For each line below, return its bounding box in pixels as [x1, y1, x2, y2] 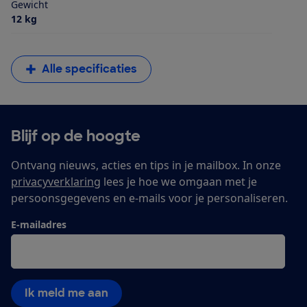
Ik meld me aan [25, 285, 108, 300]
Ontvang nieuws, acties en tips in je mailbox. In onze [11, 157, 281, 173]
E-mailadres [11, 217, 66, 231]
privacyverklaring [11, 173, 101, 189]
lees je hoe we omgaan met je [101, 173, 257, 189]
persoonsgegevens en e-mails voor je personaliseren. [11, 190, 288, 206]
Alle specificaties [42, 61, 137, 76]
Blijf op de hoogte [11, 125, 140, 146]
